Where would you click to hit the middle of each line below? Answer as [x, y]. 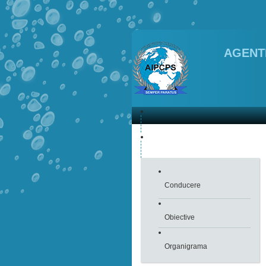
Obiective [180, 217]
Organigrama [186, 246]
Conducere [183, 185]
